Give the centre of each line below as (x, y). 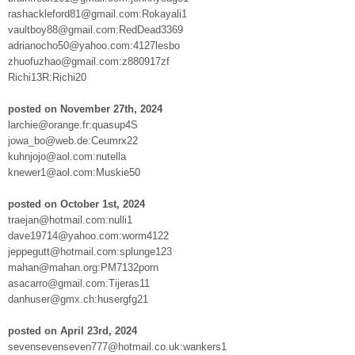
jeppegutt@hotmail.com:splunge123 (90, 251)
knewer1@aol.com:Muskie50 (74, 172)
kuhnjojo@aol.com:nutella (67, 156)
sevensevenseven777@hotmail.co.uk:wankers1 (117, 346)
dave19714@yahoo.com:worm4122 (88, 235)
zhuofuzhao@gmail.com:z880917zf (89, 61)
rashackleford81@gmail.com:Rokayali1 (97, 13)
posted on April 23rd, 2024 (73, 330)
